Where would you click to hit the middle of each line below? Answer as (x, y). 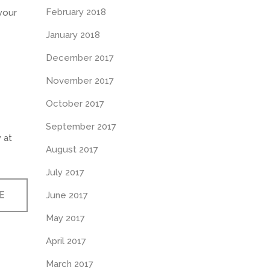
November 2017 (80, 81)
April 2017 (66, 241)
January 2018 (73, 35)
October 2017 (75, 104)
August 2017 (72, 149)
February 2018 (76, 12)
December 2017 (80, 58)
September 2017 (81, 127)
